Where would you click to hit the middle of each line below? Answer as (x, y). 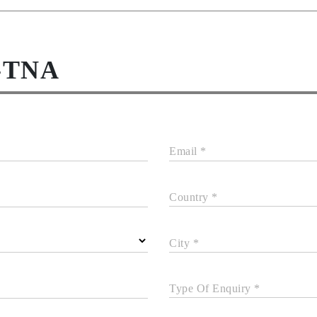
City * (184, 243)
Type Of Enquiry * (215, 288)
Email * (188, 151)
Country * (194, 197)
